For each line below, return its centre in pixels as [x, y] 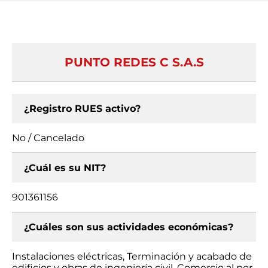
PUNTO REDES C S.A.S [134, 62]
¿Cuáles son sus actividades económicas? [129, 227]
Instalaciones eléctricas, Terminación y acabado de [132, 256]
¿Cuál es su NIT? [65, 168]
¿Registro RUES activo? [82, 109]
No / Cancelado [48, 138]
